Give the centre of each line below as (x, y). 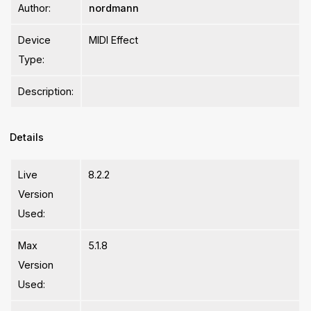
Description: (46, 92)
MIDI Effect (114, 40)
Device (35, 40)
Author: (35, 8)
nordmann (114, 8)
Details (27, 137)
